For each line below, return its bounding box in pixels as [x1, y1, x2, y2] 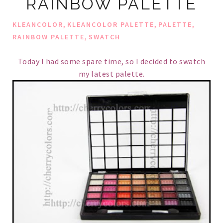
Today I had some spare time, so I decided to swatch [17, 56, 206, 67]
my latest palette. [78, 69, 145, 79]
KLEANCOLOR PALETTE [67, 20, 154, 29]
